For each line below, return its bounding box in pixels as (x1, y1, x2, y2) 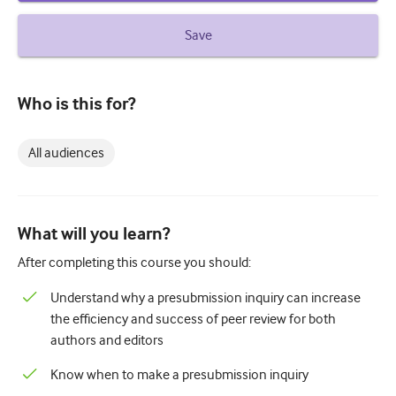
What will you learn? (18, 225, 170, 245)
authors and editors (50, 332, 164, 348)
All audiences (28, 145, 104, 161)
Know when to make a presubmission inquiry (50, 367, 308, 383)
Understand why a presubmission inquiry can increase (50, 290, 361, 306)
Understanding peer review (16, 31, 170, 47)
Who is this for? (18, 95, 135, 115)
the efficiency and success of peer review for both (50, 311, 336, 327)
